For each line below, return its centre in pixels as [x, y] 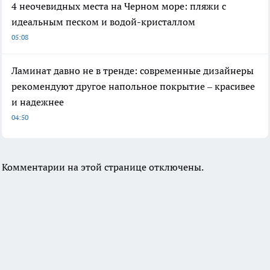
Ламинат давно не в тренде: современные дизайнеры [133, 71]
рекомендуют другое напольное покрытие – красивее [133, 86]
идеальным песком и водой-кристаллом [103, 22]
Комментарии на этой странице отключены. [103, 167]
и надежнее [38, 102]
